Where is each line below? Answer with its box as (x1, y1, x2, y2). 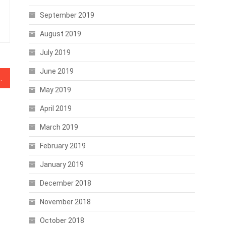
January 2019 (39, 160, 84, 168)
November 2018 (39, 198, 91, 206)
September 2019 (39, 11, 94, 19)
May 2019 (39, 86, 71, 94)
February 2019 (39, 142, 86, 150)
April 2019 (39, 104, 72, 112)
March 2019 (39, 123, 78, 131)
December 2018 (39, 179, 91, 187)
